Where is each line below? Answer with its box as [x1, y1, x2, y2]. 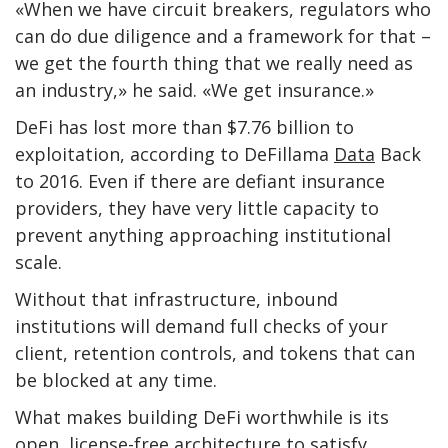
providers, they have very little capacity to [15, 195, 379, 220]
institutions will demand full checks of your [15, 313, 388, 338]
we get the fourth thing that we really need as [15, 50, 413, 75]
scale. [15, 249, 62, 274]
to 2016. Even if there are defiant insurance [15, 168, 385, 193]
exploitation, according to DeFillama [15, 141, 334, 166]
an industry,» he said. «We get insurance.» [15, 77, 374, 102]
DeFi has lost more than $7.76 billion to [15, 114, 354, 139]
